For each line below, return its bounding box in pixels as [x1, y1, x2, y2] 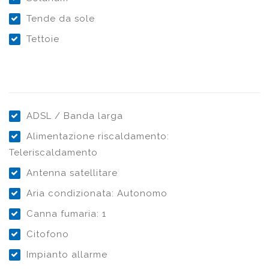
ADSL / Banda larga [26, 110, 123, 121]
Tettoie [26, 33, 59, 44]
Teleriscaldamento [9, 147, 98, 158]
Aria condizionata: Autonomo [26, 187, 168, 199]
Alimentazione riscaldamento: [26, 130, 169, 142]
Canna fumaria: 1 [26, 208, 106, 219]
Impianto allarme [26, 249, 107, 260]
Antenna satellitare [26, 167, 118, 178]
